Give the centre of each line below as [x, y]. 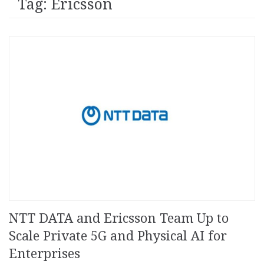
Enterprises [44, 253]
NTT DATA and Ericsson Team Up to [119, 218]
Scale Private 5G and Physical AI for [118, 236]
